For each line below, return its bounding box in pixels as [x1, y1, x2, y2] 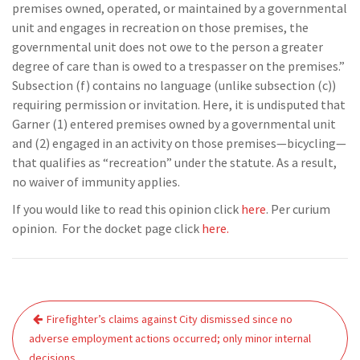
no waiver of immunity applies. [12, 174, 180, 190]
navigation [11, 321, 111, 350]
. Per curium [266, 201, 330, 217]
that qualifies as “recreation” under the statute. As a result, [12, 154, 337, 170]
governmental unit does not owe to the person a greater [12, 39, 323, 55]
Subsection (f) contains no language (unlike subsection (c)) [12, 77, 336, 93]
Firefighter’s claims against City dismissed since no [47, 312, 292, 326]
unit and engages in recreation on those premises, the [12, 19, 309, 35]
